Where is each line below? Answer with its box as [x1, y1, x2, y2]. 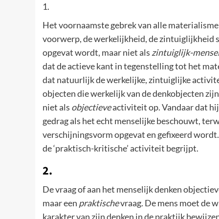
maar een [43, 197, 79, 209]
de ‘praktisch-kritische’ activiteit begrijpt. [43, 143, 198, 154]
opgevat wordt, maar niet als [43, 47, 152, 58]
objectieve [71, 102, 111, 113]
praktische [79, 197, 119, 209]
